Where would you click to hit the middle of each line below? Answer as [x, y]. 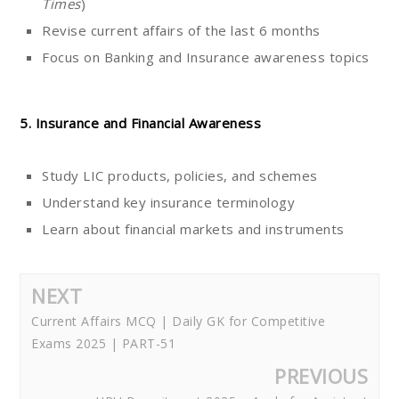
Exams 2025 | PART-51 [103, 344]
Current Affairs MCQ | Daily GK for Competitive [178, 322]
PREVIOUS [321, 376]
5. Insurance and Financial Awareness [140, 123]
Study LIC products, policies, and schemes [180, 176]
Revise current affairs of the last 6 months [181, 31]
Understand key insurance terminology [168, 203]
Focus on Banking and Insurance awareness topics [206, 57]
